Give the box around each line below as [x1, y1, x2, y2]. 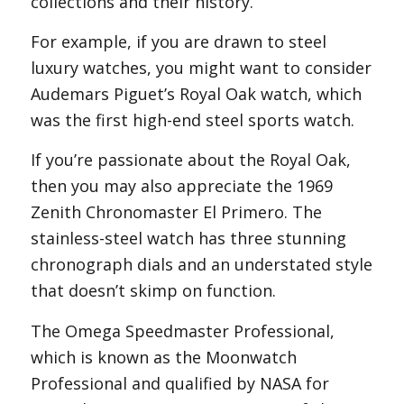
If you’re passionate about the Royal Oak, [30, 149, 351, 171]
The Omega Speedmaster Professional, [30, 319, 335, 342]
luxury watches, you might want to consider [30, 56, 372, 78]
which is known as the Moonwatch [30, 345, 297, 368]
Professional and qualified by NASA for [30, 372, 329, 394]
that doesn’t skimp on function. [30, 280, 276, 302]
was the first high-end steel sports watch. [30, 108, 354, 131]
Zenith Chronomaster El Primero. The [30, 201, 322, 224]
